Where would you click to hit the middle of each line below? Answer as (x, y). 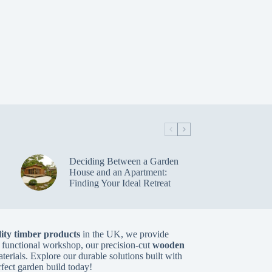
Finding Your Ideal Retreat (120, 183)
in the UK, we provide (124, 234)
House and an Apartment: (118, 172)
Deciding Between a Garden (124, 161)
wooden (168, 245)
